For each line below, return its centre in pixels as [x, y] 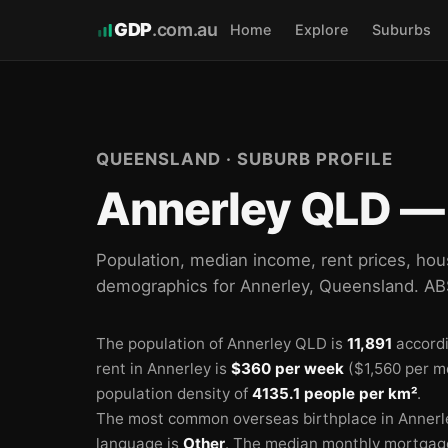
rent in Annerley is [163, 368]
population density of [174, 393]
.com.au [184, 29]
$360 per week [287, 368]
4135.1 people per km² [334, 393]
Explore [321, 29]
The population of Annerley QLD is [221, 343]
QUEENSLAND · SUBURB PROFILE [244, 159]
